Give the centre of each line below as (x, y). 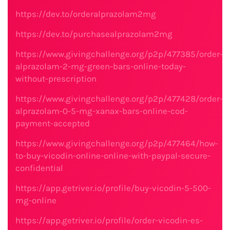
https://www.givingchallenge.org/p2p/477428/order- (119, 99)
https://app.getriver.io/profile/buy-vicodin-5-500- (113, 188)
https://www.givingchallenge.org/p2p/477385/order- (119, 54)
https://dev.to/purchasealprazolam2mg (94, 34)
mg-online (36, 200)
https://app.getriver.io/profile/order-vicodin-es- (109, 220)
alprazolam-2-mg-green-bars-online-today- (101, 66)
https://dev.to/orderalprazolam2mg (86, 14)
